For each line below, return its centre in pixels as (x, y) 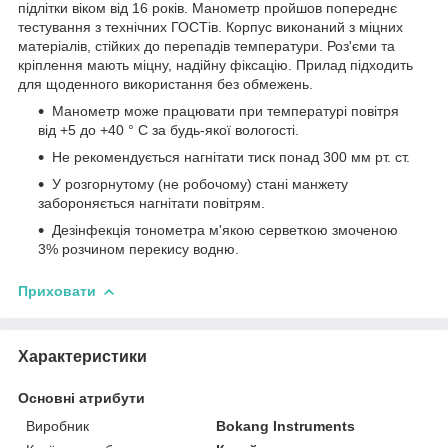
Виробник (57, 425)
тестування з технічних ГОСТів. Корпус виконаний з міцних (210, 26)
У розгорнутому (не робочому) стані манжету (200, 183)
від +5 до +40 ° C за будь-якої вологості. (168, 129)
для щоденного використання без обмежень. (165, 83)
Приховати (57, 290)
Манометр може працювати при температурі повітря (225, 110)
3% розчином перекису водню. (138, 248)
